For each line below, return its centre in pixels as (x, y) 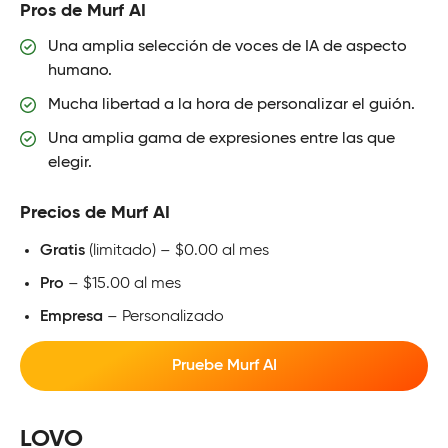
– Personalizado (163, 316)
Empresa (71, 316)
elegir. (70, 162)
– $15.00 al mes (122, 283)
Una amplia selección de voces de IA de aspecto (227, 46)
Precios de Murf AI (95, 212)
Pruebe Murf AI (224, 365)
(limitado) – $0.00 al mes (177, 250)
